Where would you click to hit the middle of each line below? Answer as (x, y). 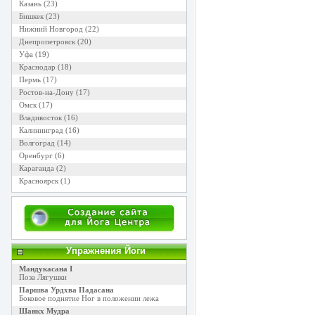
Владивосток (40, 117)
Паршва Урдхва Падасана (66, 290)
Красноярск (38, 181)
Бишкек (31, 16)
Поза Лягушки (43, 277)
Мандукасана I (45, 269)
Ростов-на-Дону (46, 92)
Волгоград (37, 143)
